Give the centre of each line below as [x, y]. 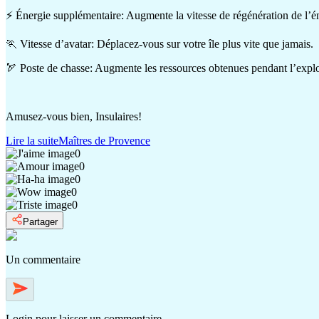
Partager [40, 222]
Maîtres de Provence [104, 141]
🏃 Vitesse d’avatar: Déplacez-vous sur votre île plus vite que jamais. [159, 44]
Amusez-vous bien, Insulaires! [74, 117]
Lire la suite [32, 141]
